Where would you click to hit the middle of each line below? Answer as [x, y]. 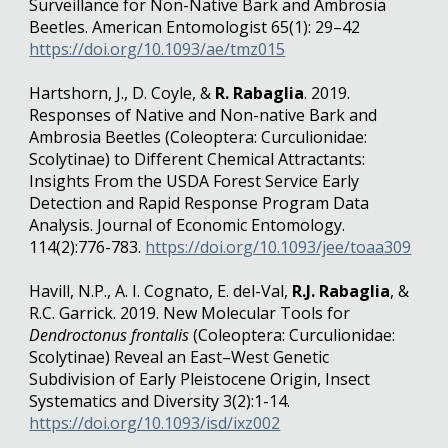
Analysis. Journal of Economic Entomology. [187, 225]
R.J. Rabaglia [341, 291]
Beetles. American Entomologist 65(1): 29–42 [197, 27]
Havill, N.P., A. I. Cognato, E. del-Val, [161, 291]
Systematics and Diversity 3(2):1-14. [160, 401]
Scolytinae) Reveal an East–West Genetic [179, 357]
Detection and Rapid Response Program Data [199, 203]
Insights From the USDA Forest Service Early [194, 181]
